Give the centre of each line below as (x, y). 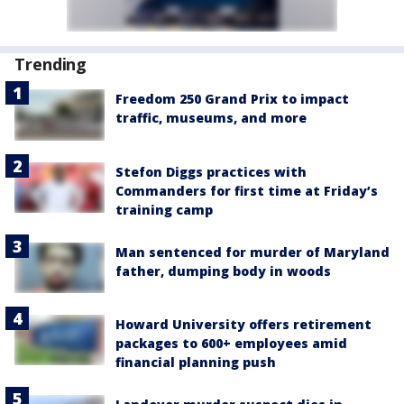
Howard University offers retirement (243, 324)
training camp (164, 209)
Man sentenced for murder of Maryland (252, 252)
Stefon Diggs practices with (211, 171)
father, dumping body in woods (223, 271)
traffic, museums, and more (211, 118)
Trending (51, 64)
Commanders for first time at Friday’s (247, 190)
